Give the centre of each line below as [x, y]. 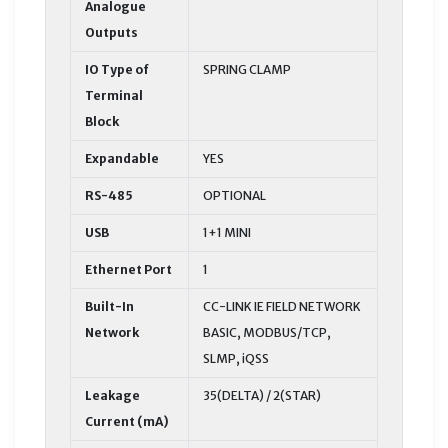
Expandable [122, 158]
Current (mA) [127, 421]
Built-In [109, 306]
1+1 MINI [227, 232]
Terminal [114, 95]
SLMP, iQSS [236, 358]
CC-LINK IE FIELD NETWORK [282, 306]
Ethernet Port [128, 269]
